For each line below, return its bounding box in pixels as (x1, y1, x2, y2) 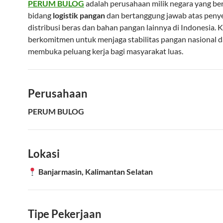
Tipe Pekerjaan (28, 207, 102, 221)
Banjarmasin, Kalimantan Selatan (38, 167, 153, 176)
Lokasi (28, 147, 60, 160)
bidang (28, 10, 53, 20)
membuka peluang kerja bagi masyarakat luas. (28, 46, 183, 56)
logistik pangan (53, 10, 105, 20)
